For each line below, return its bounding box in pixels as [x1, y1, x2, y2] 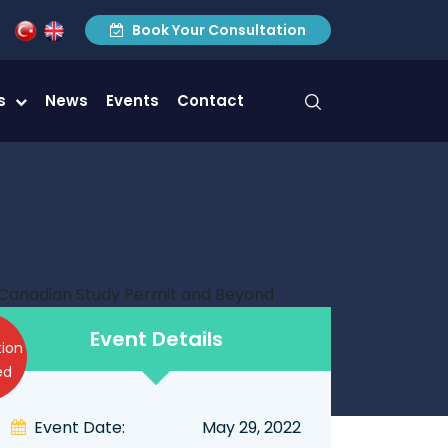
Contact [176, 90, 244, 111]
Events [105, 90, 159, 111]
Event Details [89, 324, 223, 353]
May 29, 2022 [202, 415, 301, 439]
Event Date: [34, 415, 125, 439]
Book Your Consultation [129, 20, 306, 40]
